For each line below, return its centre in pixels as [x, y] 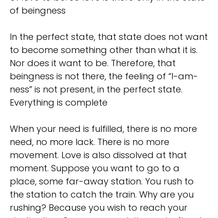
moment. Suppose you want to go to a [95, 168]
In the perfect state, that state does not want [109, 37]
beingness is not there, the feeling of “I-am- [104, 76]
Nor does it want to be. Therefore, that [93, 63]
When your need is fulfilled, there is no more [103, 129]
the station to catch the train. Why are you [102, 195]
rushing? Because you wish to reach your [99, 208]
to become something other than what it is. [104, 50]
